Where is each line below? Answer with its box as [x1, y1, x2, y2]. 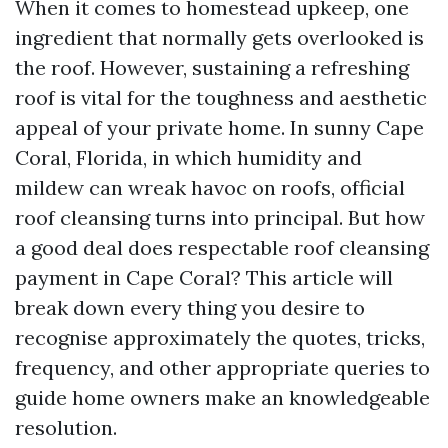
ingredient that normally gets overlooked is [15, 25, 424, 50]
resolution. [15, 415, 117, 440]
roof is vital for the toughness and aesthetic [15, 85, 427, 110]
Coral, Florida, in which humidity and [15, 145, 362, 170]
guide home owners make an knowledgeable [15, 385, 430, 410]
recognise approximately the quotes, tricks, [15, 325, 425, 350]
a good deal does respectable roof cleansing [15, 235, 429, 260]
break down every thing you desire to [15, 295, 365, 320]
